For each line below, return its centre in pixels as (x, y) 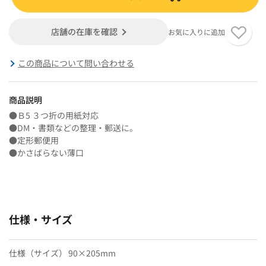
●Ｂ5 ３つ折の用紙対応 (54, 115)
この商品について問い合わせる (76, 63)
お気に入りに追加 (196, 31)
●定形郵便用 (34, 140)
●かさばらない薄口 (46, 152)
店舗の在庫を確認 (85, 31)
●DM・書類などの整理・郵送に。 (73, 127)
